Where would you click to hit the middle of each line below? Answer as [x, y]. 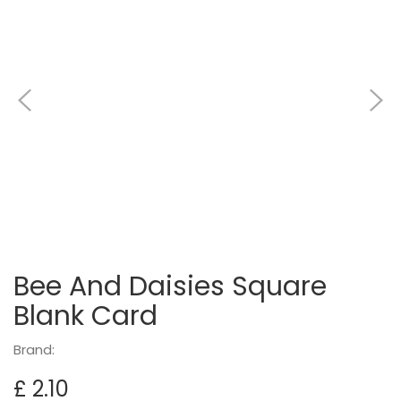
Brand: [34, 349]
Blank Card [85, 316]
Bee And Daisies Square [170, 286]
